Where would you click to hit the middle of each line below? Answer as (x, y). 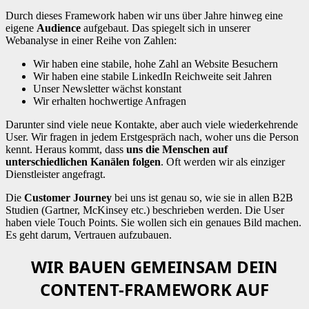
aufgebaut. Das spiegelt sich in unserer (166, 28)
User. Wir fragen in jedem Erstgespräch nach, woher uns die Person (152, 137)
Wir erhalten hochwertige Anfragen (110, 101)
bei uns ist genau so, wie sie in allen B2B (202, 197)
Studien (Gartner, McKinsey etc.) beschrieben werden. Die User (145, 210)
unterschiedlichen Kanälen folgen (83, 161)
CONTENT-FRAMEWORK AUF (154, 289)
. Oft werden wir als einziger (223, 161)
